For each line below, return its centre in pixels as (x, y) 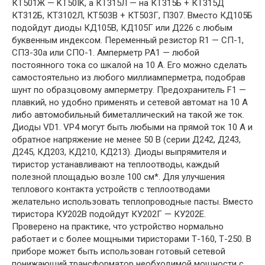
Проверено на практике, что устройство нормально (118, 227)
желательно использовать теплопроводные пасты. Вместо (132, 202)
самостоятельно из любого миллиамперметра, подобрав (129, 78)
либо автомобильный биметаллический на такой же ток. (128, 115)
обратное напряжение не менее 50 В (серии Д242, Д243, (126, 140)
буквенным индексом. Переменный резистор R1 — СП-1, (128, 41)
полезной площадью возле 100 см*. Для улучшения (118, 177)
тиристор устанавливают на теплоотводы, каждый (116, 165)
